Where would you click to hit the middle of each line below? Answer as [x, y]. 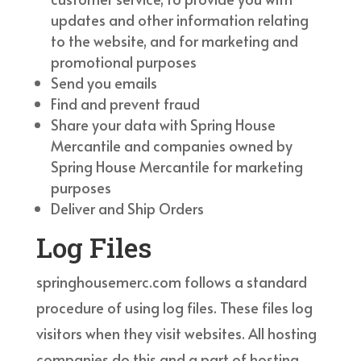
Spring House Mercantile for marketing [176, 166]
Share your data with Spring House [163, 124]
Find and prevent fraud [125, 103]
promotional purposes [123, 61]
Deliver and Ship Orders [127, 208]
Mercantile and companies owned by [171, 145]
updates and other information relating [179, 19]
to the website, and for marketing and [174, 40]
